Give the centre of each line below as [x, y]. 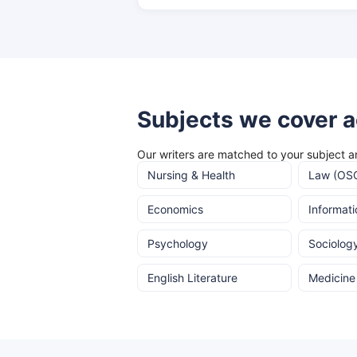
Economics [175, 209]
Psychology [178, 243]
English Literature [192, 278]
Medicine [331, 278]
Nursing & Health [191, 175]
